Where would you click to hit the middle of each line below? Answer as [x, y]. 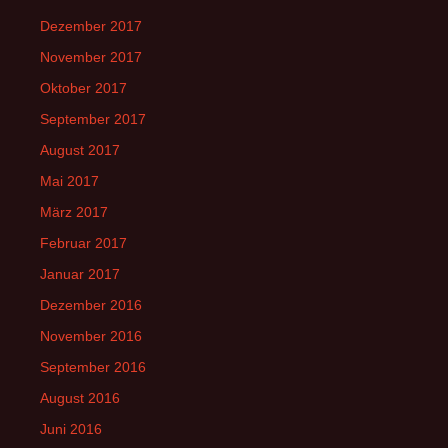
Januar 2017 [80, 273]
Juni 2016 [71, 428]
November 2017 [91, 56]
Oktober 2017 [83, 87]
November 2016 [91, 335]
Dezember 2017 [91, 25]
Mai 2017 [69, 180]
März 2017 [74, 211]
